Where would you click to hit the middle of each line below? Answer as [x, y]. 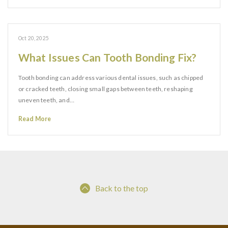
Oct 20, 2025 [34, 38]
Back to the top [122, 188]
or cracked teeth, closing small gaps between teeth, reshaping [106, 89]
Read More [35, 119]
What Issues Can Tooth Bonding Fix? [108, 57]
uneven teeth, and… [46, 100]
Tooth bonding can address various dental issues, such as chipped [111, 78]
